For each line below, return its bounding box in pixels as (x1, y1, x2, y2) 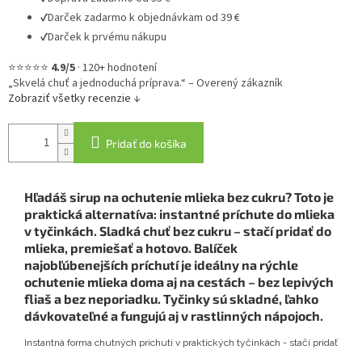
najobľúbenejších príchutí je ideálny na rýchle (24, 257, 298, 273)
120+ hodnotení (82, 60, 157, 77)
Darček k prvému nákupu (48, 29, 166, 46)
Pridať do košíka (106, 137, 187, 151)
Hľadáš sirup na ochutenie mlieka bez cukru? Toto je (24, 189, 334, 205)
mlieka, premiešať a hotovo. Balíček (24, 240, 238, 256)
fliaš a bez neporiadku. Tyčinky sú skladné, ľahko (24, 291, 318, 307)
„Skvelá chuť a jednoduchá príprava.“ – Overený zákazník (8, 75, 283, 92)
